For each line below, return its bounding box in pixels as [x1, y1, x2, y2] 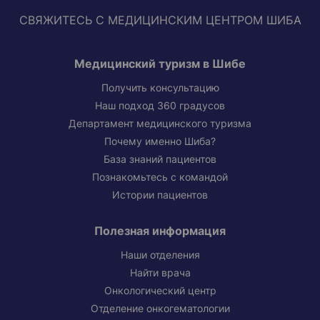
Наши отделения [120, 249, 200, 261]
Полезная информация [94, 223, 226, 238]
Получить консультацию [101, 82, 219, 94]
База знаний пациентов [104, 154, 216, 166]
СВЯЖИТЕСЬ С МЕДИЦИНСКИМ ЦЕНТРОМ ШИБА [19, 13, 301, 28]
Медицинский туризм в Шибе [74, 56, 246, 71]
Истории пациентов [112, 189, 208, 201]
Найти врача [129, 266, 191, 279]
